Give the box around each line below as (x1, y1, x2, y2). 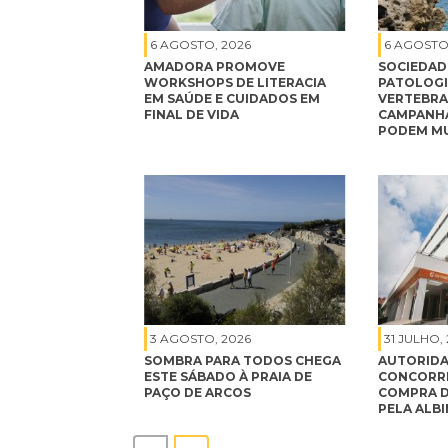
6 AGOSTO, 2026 (150, 36, 251, 52)
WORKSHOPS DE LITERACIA (144, 74, 326, 90)
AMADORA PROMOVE (144, 58, 285, 74)
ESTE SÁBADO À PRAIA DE (144, 368, 312, 384)
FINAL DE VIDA (144, 106, 239, 122)
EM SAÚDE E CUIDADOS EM (144, 90, 320, 106)
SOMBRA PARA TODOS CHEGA (144, 352, 341, 368)
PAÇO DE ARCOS (144, 384, 251, 400)
